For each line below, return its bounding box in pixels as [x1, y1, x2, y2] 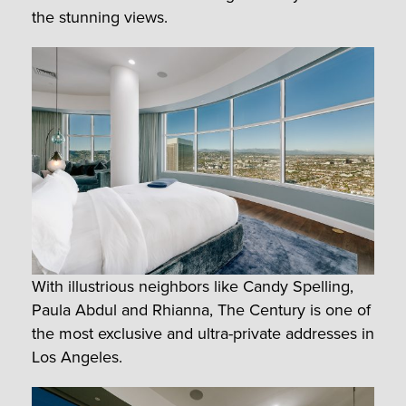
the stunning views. [32, 5, 168, 29]
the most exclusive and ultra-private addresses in [32, 322, 374, 346]
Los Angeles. [32, 345, 122, 370]
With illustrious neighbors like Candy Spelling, [32, 275, 353, 299]
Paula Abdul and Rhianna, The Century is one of [32, 298, 371, 323]
